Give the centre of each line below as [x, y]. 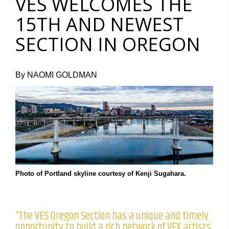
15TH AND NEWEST [99, 25]
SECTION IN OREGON [108, 44]
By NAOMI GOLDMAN [56, 75]
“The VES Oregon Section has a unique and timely [112, 216]
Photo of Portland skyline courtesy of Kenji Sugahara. [101, 173]
